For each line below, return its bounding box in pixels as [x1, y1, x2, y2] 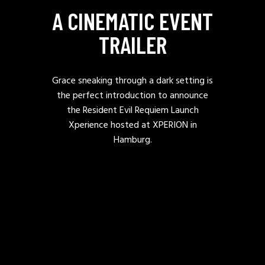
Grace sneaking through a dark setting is [52, 73, 213, 89]
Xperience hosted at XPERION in [68, 117, 197, 133]
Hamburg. [113, 132, 152, 148]
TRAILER [98, 30, 167, 59]
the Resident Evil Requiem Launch [66, 102, 199, 118]
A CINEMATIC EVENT [52, 6, 213, 35]
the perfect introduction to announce [57, 88, 208, 104]
